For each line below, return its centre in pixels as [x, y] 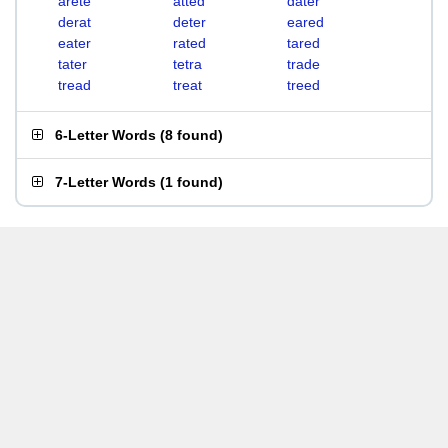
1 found [191, 182]
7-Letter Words [105, 182]
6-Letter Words [105, 135]
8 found [191, 135]
